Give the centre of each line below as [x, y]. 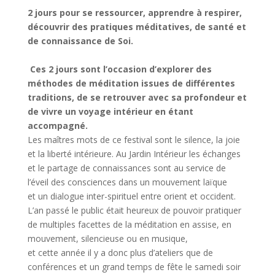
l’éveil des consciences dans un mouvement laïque [127, 182]
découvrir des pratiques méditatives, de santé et [137, 26]
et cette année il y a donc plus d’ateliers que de [120, 252]
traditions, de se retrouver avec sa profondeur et [137, 97]
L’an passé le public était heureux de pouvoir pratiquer [134, 210]
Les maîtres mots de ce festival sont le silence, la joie [134, 139]
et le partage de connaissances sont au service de [126, 168]
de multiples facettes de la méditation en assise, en [129, 224]
